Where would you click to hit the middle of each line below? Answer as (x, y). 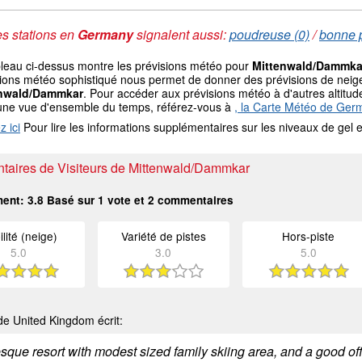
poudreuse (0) (269, 34)
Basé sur (71, 200)
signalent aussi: (181, 34)
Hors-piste (309, 236)
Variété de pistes (163, 236)
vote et (126, 200)
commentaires (194, 200)
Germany (105, 34)
